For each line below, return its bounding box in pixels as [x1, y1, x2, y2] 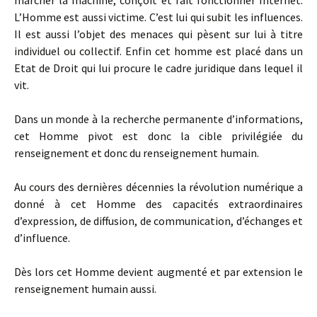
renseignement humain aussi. [14, 282, 156, 296]
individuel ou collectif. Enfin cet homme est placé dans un [14, 44, 303, 58]
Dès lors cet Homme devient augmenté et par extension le [14, 265, 303, 279]
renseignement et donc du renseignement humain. [14, 146, 259, 160]
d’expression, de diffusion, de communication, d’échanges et [14, 214, 303, 228]
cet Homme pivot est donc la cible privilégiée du [14, 129, 303, 143]
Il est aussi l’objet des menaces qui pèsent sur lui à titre [14, 27, 303, 41]
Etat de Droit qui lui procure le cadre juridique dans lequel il [14, 61, 303, 75]
